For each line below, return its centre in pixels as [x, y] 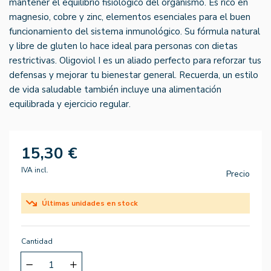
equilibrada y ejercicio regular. [70, 104]
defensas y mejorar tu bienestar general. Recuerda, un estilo [134, 75]
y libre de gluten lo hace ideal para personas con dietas [123, 46]
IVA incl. [35, 170]
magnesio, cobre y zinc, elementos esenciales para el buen [130, 17]
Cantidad [37, 241]
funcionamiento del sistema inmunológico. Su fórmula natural [135, 31]
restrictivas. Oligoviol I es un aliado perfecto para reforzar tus [135, 60]
